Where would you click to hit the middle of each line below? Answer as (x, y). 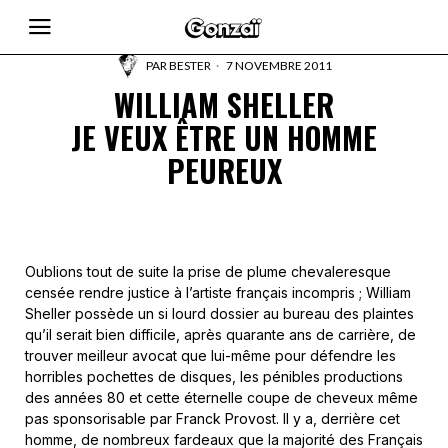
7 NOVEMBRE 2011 (278, 65)
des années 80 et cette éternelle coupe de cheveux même (221, 397)
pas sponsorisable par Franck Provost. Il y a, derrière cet (212, 418)
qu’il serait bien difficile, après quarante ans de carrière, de (220, 334)
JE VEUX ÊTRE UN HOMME (224, 137)
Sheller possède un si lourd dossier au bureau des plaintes (219, 313)
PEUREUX (224, 170)
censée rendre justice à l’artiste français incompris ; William (218, 292)
